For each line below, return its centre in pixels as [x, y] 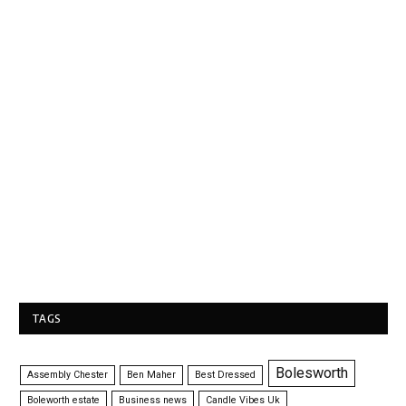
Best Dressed [226, 375]
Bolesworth [312, 373]
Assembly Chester [68, 375]
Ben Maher [152, 375]
